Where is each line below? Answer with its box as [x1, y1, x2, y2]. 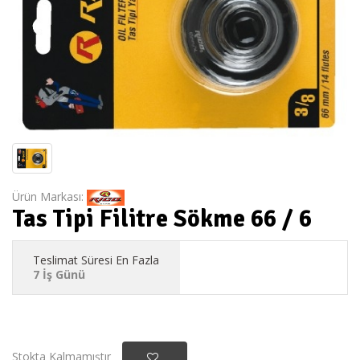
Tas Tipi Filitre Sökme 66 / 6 [12, 204, 312, 235]
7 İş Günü [33, 267, 85, 283]
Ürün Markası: [12, 188, 87, 204]
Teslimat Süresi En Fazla [33, 252, 159, 268]
